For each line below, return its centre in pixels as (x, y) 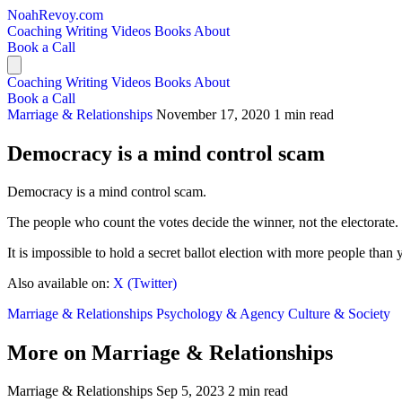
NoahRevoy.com (55, 15)
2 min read (258, 390)
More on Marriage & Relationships (170, 352)
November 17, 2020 (213, 114)
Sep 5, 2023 (190, 390)
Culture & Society (339, 313)
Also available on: (60, 283)
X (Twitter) (145, 283)
